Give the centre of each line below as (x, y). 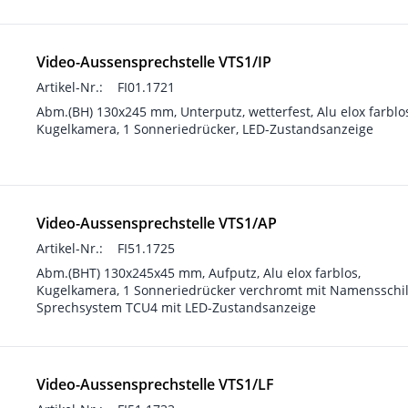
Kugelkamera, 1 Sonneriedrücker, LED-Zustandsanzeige (205, 129)
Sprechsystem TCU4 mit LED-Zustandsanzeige (176, 307)
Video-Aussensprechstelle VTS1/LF (155, 384)
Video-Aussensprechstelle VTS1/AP (157, 223)
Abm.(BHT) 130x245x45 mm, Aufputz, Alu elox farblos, (199, 273)
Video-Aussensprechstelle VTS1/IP (154, 62)
